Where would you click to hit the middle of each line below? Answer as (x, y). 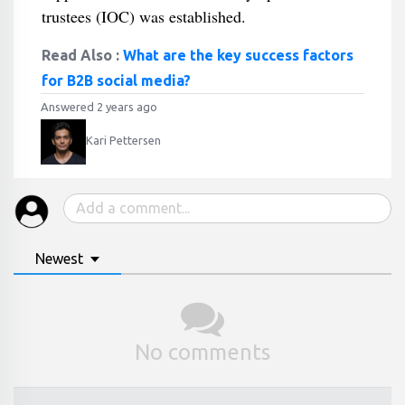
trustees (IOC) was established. (143, 16)
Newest (59, 259)
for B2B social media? (116, 80)
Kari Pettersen (123, 141)
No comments (202, 352)
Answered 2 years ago (99, 107)
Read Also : (82, 55)
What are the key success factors (238, 55)
